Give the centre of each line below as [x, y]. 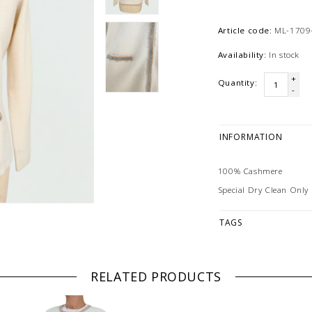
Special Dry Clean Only [263, 189]
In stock [284, 55]
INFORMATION [251, 137]
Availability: [242, 55]
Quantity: [237, 83]
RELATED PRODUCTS [156, 277]
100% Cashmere [250, 171]
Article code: [245, 31]
